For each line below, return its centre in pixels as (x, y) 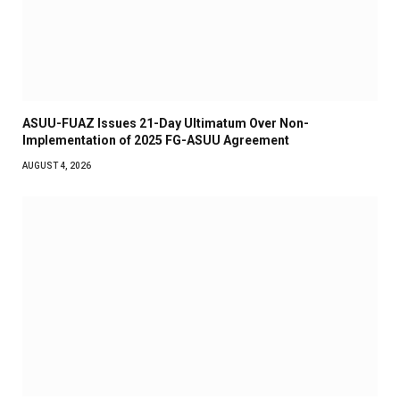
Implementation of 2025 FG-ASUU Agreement (156, 140)
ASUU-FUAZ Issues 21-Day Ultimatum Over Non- (166, 123)
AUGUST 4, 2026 (57, 165)
